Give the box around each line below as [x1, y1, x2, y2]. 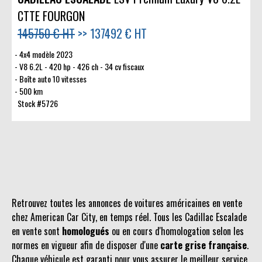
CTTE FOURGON [18, 7, 85, 25]
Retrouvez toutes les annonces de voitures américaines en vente [12, 196, 242, 211]
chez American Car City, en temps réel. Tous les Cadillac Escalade [12, 210, 247, 225]
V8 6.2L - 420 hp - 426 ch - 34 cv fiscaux [19, 60, 144, 73]
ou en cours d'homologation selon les [109, 224, 244, 239]
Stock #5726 [18, 97, 58, 110]
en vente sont [12, 224, 62, 239]
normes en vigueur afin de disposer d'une [12, 238, 160, 253]
